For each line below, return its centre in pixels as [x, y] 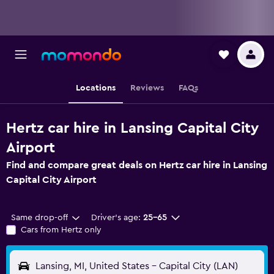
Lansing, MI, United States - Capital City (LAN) [137, 266]
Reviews [147, 88]
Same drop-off [39, 218]
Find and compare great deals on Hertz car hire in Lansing [137, 165]
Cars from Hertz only [61, 230]
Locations [96, 88]
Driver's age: [116, 218]
